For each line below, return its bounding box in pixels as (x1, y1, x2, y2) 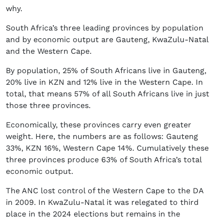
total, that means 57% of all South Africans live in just (6, 89, 209, 99)
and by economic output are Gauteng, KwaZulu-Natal (6, 35, 208, 45)
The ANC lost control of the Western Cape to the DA (6, 186, 203, 196)
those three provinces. (6, 101, 91, 110)
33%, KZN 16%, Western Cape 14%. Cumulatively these (6, 143, 209, 153)
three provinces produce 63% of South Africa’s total (6, 155, 201, 165)
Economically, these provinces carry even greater (6, 120, 191, 130)
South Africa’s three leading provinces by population (6, 23, 203, 33)
